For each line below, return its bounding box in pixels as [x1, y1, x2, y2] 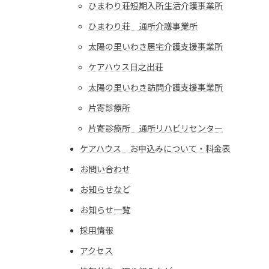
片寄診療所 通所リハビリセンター [88, 122, 223, 133]
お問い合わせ [80, 163, 130, 174]
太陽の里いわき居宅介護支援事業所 [88, 41, 223, 52]
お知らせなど [80, 184, 130, 195]
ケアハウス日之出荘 [88, 61, 163, 72]
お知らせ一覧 [80, 204, 130, 215]
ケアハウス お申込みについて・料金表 [80, 143, 231, 154]
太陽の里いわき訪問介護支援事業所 [88, 82, 223, 92]
